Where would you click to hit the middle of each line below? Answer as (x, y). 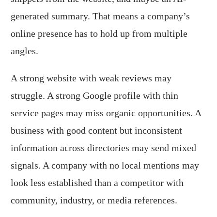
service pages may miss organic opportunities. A (106, 113)
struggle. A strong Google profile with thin (95, 95)
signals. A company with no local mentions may (105, 165)
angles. (25, 51)
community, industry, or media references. (94, 200)
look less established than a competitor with (97, 183)
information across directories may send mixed (104, 148)
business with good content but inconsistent (97, 130)
